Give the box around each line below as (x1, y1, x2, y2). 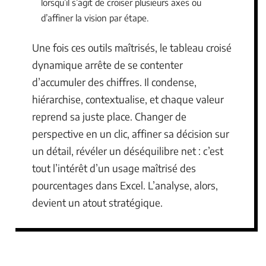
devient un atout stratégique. (32, 195, 163, 209)
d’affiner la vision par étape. (41, 12, 148, 24)
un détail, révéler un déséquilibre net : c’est (32, 144, 223, 157)
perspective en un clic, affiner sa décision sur (32, 126, 229, 140)
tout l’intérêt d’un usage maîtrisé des (32, 161, 196, 175)
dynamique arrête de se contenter (32, 58, 183, 71)
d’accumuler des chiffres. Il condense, (32, 75, 197, 88)
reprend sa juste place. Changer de (32, 109, 186, 123)
